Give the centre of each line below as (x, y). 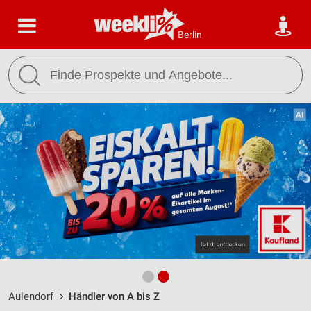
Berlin (190, 35)
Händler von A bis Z (114, 296)
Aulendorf (31, 296)
